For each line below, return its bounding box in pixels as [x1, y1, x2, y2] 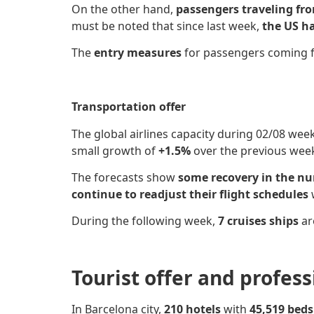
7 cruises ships [218, 213, 301, 229]
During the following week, [71, 213, 218, 229]
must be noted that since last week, [71, 18, 262, 34]
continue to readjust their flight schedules [71, 186, 308, 202]
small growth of [71, 142, 158, 158]
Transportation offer [71, 99, 186, 115]
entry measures [94, 45, 184, 61]
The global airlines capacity [71, 125, 214, 142]
